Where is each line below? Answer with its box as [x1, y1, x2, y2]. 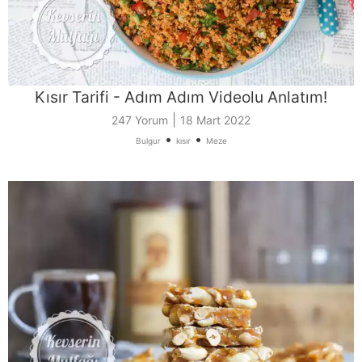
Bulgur [135, 135, 161, 145]
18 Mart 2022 [180, 112, 250, 127]
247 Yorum [112, 112, 168, 127]
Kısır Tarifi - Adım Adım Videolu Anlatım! [35, 86, 327, 107]
